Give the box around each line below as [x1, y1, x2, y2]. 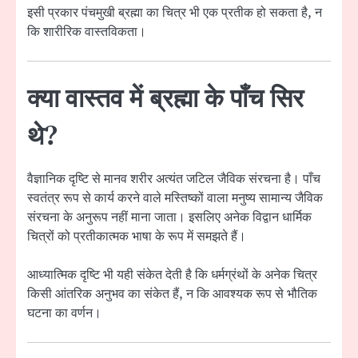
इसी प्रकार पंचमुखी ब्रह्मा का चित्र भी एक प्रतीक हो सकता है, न [27, 4, 322, 22]
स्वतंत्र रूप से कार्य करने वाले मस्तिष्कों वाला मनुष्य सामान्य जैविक [27, 189, 323, 207]
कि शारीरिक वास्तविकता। [27, 23, 146, 42]
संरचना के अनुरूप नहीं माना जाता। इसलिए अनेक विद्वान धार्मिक [27, 208, 312, 226]
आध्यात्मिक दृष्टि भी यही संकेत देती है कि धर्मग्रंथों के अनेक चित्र [27, 265, 317, 284]
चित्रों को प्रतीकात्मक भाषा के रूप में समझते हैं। [27, 227, 246, 245]
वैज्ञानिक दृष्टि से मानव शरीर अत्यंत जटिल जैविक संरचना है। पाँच [27, 169, 320, 188]
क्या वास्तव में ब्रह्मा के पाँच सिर [27, 83, 304, 117]
